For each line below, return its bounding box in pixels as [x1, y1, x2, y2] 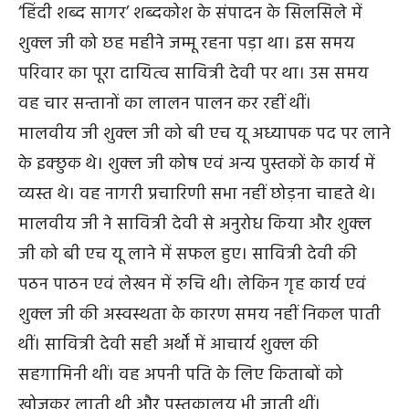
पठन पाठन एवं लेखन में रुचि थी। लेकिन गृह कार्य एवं [18, 271, 366, 299]
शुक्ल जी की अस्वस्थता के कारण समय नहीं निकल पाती [18, 301, 381, 330]
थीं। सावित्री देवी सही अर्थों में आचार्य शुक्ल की [18, 331, 319, 360]
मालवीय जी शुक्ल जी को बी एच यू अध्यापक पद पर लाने [18, 121, 391, 149]
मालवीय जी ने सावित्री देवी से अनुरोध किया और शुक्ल [18, 211, 372, 239]
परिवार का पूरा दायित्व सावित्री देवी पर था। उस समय [18, 60, 369, 89]
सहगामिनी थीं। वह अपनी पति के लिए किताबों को [18, 362, 343, 390]
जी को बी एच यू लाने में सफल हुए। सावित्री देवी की [18, 241, 357, 269]
